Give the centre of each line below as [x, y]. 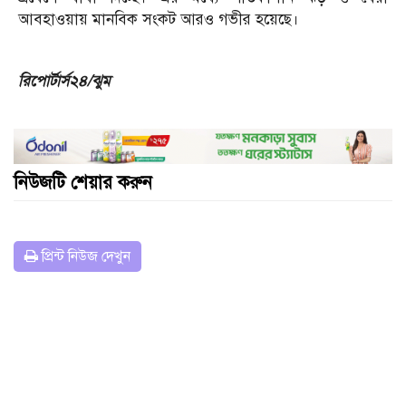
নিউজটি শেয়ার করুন [83, 182]
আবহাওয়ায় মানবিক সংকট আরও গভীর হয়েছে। [159, 19]
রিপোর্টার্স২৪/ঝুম [64, 81]
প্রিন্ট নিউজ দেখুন [84, 256]
